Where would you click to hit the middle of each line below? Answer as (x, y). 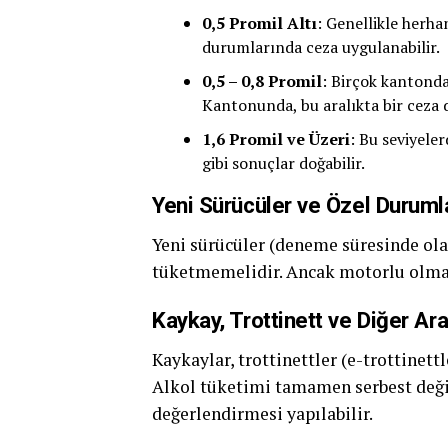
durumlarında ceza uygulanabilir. (321, 47)
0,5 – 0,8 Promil (262, 81)
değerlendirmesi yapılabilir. (262, 413)
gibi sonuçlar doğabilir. (283, 163)
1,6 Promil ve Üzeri (276, 139)
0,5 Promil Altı (259, 23)
